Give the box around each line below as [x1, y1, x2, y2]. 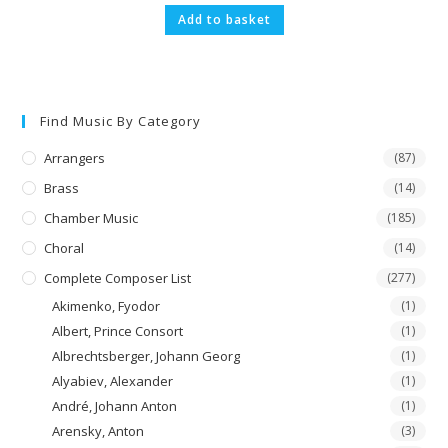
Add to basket [177, 11, 271, 28]
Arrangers [44, 149, 106, 167]
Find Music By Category [40, 112, 202, 130]
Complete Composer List [44, 269, 192, 287]
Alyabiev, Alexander [52, 372, 174, 390]
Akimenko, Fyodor [52, 297, 161, 315]
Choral [44, 239, 85, 257]
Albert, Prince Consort [52, 322, 184, 340]
